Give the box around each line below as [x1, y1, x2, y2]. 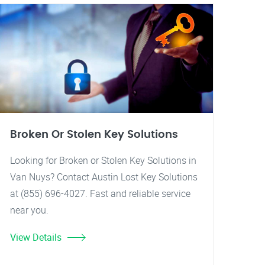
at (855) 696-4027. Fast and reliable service [10, 187, 190, 200]
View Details [10, 231, 62, 244]
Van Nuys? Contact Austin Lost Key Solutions [10, 170, 198, 183]
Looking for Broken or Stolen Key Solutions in [10, 154, 196, 167]
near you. [10, 203, 49, 216]
